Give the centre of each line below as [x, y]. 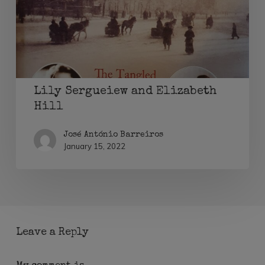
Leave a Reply [52, 232]
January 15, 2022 [94, 146]
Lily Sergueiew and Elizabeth [125, 92]
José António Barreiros [113, 135]
